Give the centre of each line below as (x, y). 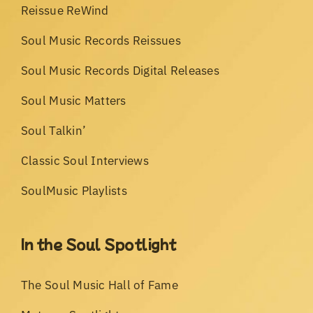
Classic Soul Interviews (85, 160)
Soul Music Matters (73, 100)
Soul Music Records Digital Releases (120, 70)
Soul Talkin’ (53, 130)
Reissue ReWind (65, 10)
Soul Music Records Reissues (101, 40)
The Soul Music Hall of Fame (99, 285)
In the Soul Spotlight (99, 243)
